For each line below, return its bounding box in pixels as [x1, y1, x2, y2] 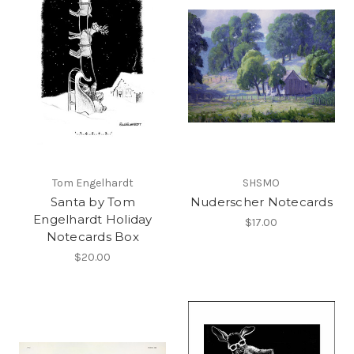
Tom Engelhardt [51, 175, 134, 190]
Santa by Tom [50, 194, 135, 209]
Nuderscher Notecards [190, 194, 333, 209]
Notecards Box [46, 228, 139, 244]
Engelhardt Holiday [33, 211, 153, 227]
